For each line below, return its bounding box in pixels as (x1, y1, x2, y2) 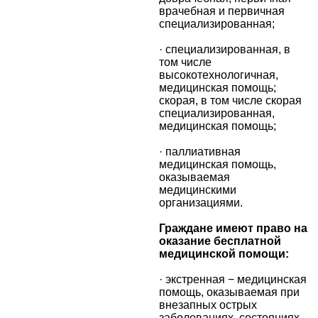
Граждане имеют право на (159, 221, 307, 234)
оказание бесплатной (159, 234, 281, 247)
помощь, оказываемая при (159, 285, 300, 298)
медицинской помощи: (159, 247, 289, 260)
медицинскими (159, 183, 236, 196)
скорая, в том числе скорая (159, 94, 302, 106)
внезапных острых (159, 298, 257, 311)
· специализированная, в (159, 43, 290, 55)
